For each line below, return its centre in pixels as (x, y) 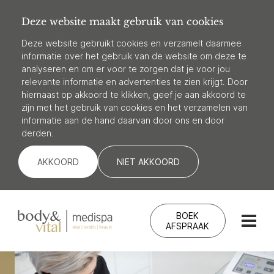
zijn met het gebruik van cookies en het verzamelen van (135, 107)
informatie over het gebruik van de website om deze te (134, 56)
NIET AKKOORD (148, 162)
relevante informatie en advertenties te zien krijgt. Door (135, 82)
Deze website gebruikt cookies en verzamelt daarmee (131, 43)
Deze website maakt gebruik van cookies (122, 21)
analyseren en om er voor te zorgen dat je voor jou (126, 69)
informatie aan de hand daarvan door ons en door (123, 120)
